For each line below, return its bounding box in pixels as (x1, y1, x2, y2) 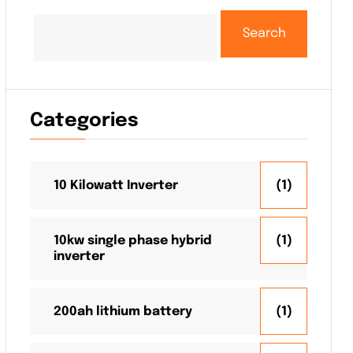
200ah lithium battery (54, 304, 192, 318)
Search (242, 26, 286, 40)
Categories (30, 110, 139, 131)
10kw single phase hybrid (54, 233, 212, 247)
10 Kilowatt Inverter (54, 178, 178, 192)
